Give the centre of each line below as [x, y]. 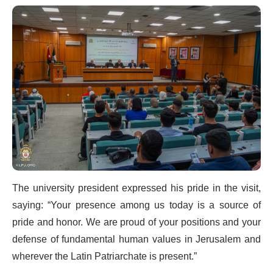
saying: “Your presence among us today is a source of [136, 206]
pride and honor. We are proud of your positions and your [136, 223]
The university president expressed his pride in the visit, [136, 189]
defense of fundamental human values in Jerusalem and [136, 240]
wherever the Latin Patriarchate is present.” [105, 257]
